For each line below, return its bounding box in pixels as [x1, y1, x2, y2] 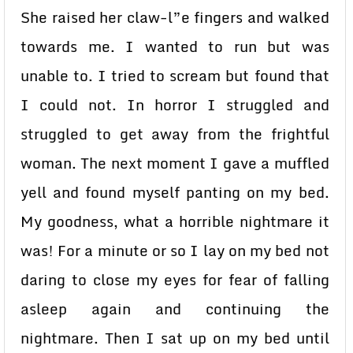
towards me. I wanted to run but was [20, 35, 329, 58]
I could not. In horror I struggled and [20, 93, 329, 117]
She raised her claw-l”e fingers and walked [20, 6, 329, 29]
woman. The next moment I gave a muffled [20, 151, 329, 175]
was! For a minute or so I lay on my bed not [20, 239, 329, 262]
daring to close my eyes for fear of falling [20, 268, 329, 292]
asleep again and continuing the [20, 297, 329, 321]
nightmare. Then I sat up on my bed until [20, 326, 329, 350]
